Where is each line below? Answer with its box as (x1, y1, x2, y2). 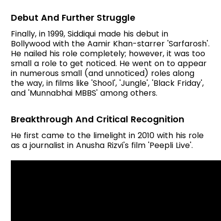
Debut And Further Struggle (11, 11, 136, 24)
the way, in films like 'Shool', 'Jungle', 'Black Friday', (11, 77, 204, 89)
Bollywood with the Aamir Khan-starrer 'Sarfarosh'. (11, 37, 210, 49)
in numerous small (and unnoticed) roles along (11, 67, 195, 79)
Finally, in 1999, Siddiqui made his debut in (11, 28, 169, 39)
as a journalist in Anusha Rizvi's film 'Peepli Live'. (11, 139, 193, 151)
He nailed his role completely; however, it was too (11, 47, 206, 59)
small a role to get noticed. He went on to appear (11, 57, 207, 69)
